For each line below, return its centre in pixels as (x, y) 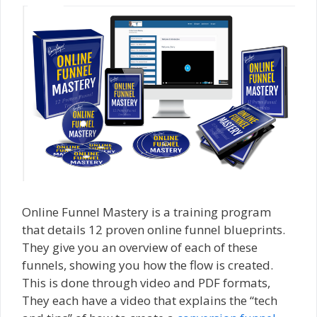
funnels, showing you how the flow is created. (148, 265)
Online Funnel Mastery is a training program (146, 212)
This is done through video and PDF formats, (146, 283)
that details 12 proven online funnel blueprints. (154, 230)
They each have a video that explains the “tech (150, 301)
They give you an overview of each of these (140, 248)
